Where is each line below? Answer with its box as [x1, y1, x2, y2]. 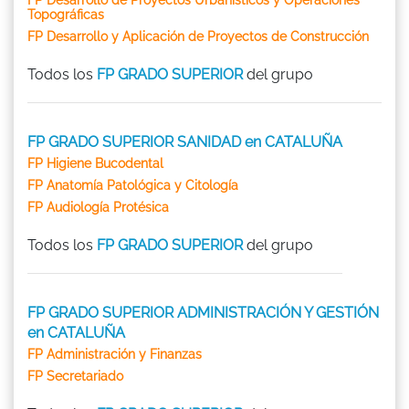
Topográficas [27, 6, 104, 22]
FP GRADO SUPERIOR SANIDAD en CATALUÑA [27, 132, 342, 151]
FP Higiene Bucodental [27, 155, 163, 171]
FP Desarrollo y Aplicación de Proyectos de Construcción [27, 28, 369, 44]
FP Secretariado [27, 368, 123, 383]
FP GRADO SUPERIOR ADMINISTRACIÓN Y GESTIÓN [27, 303, 379, 321]
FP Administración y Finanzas [27, 346, 202, 362]
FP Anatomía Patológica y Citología [27, 177, 238, 193]
